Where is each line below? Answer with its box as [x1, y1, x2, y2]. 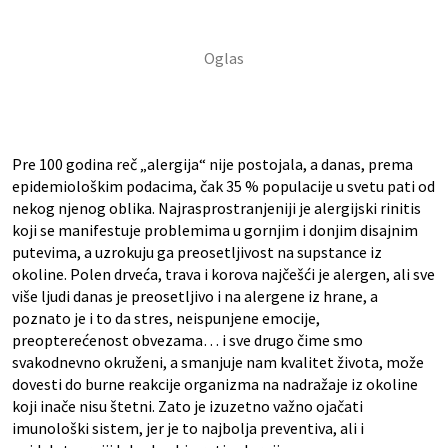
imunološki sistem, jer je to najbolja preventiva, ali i [12, 418, 364, 439]
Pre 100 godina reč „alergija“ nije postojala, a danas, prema [12, 154, 413, 175]
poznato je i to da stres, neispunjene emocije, [12, 308, 320, 329]
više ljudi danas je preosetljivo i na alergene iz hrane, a [12, 286, 378, 307]
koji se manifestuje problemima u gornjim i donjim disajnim [12, 220, 418, 241]
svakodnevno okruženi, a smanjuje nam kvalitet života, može [12, 352, 424, 373]
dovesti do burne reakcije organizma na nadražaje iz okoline [12, 374, 418, 395]
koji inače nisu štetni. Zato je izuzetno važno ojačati [12, 396, 363, 417]
